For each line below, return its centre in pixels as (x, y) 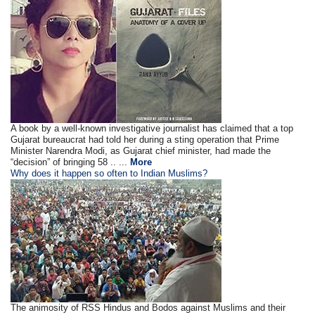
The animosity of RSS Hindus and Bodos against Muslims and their (148, 308)
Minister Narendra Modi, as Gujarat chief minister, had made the (141, 151)
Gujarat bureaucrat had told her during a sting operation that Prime (145, 140)
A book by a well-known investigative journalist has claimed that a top (152, 128)
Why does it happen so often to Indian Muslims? (109, 173)
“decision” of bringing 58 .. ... (71, 162)
